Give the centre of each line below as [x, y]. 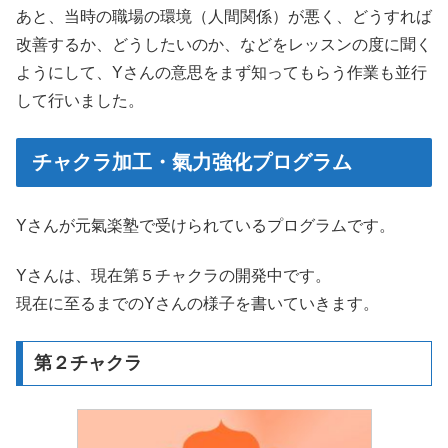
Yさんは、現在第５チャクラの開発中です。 [173, 276]
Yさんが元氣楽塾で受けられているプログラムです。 [205, 225]
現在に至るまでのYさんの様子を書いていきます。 [197, 304]
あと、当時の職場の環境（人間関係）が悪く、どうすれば [224, 17]
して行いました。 [80, 101]
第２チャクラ [87, 363]
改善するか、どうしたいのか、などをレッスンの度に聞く [224, 45]
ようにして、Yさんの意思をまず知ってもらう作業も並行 [221, 73]
